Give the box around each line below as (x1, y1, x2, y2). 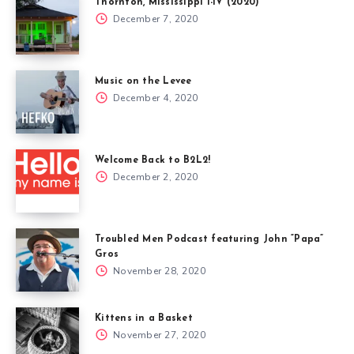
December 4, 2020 (110, 91, 198, 104)
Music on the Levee (95, 76, 192, 86)
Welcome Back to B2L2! (95, 155, 211, 165)
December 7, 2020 (110, 12, 198, 25)
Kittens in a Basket (95, 313, 193, 323)
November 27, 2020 (110, 328, 205, 341)
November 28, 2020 (110, 264, 205, 277)
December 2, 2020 (110, 170, 198, 183)
